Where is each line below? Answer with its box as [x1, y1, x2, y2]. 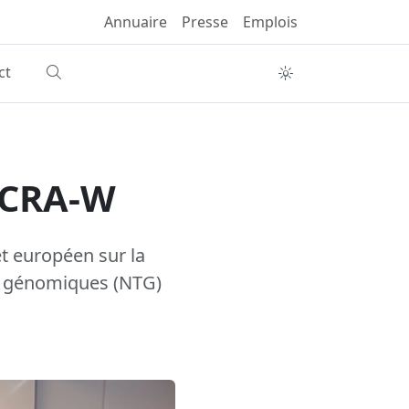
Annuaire [104, 12, 167, 32]
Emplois [243, 12, 298, 32]
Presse [182, 12, 228, 32]
